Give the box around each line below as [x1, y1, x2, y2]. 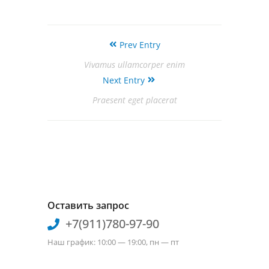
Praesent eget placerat [92, 94, 177, 106]
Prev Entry [119, 39, 160, 51]
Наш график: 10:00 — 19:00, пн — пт [47, 237, 179, 248]
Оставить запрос [47, 199, 129, 213]
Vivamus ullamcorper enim [84, 59, 185, 71]
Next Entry [102, 74, 145, 86]
